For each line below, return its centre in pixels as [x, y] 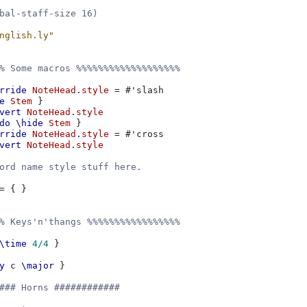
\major [38, 266]
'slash [148, 90]
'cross [148, 134]
